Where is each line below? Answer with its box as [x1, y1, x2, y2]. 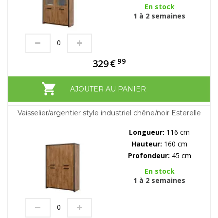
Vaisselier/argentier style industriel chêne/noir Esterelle [17, 109, 201, 118]
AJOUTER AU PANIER [70, 85, 146, 94]
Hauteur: [131, 139, 164, 149]
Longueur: [129, 127, 166, 137]
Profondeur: [127, 151, 172, 161]
